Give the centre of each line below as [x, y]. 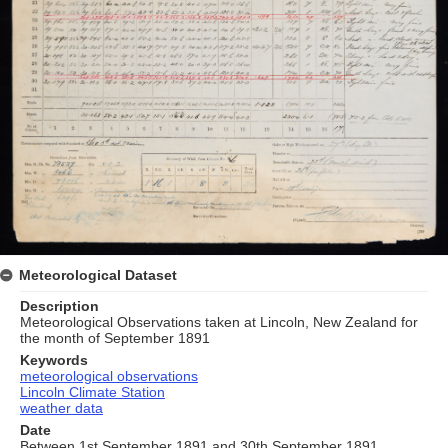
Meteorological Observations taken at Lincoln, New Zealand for [219, 322]
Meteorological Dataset [98, 275]
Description [59, 306]
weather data [61, 408]
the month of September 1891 [115, 338]
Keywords [54, 360]
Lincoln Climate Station [92, 392]
